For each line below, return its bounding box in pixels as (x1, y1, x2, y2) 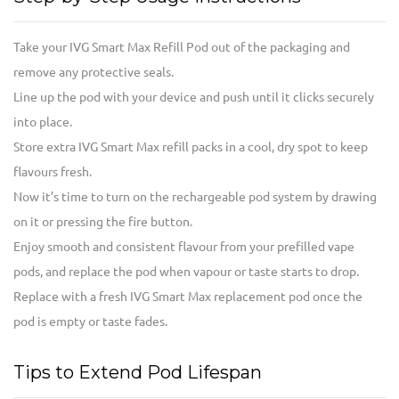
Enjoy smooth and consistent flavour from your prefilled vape (13, 240, 354, 255)
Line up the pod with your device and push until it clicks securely (13, 90, 374, 105)
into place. (13, 115, 72, 130)
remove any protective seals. (13, 65, 174, 80)
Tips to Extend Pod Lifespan (13, 362, 262, 384)
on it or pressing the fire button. (13, 215, 192, 230)
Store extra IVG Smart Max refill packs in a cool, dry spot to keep (13, 140, 368, 155)
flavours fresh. (13, 165, 92, 180)
